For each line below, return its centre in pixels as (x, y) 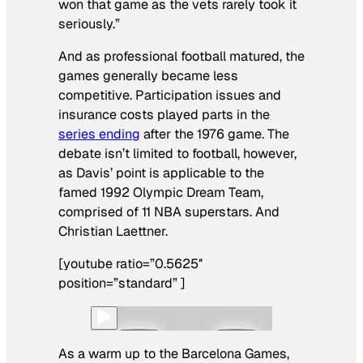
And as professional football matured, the (181, 56)
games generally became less (148, 75)
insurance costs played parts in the (164, 114)
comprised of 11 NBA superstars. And (169, 211)
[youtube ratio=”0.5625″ (130, 264)
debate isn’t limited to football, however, (177, 153)
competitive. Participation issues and (170, 95)
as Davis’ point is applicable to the (161, 173)
